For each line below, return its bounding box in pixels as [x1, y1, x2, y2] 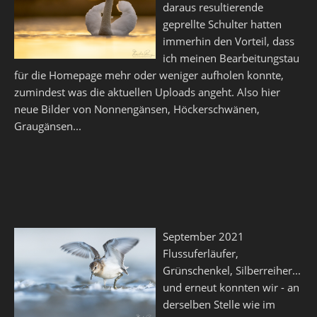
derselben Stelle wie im [163, 297, 275, 311]
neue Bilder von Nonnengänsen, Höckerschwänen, [14, 102, 260, 116]
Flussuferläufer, [163, 246, 238, 260]
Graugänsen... [14, 119, 81, 133]
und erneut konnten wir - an [163, 280, 299, 294]
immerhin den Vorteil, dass [163, 34, 294, 48]
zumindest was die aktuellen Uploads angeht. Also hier [14, 85, 280, 99]
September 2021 [163, 229, 258, 243]
